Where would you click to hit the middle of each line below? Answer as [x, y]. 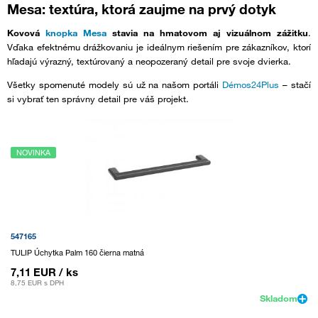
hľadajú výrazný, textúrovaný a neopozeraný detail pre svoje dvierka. [149, 61]
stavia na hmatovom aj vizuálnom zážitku [207, 32]
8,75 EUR [26, 283]
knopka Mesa [76, 32]
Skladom [279, 298]
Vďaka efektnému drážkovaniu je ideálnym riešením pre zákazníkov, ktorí [159, 46]
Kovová [26, 32]
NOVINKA [33, 152]
